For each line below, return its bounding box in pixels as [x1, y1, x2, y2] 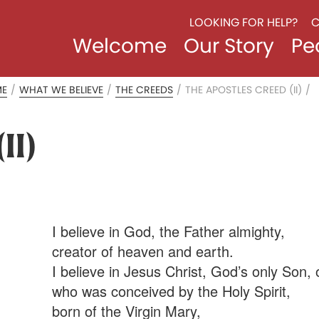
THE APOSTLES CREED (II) [185, 83, 303, 97]
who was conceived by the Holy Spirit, [51, 281, 291, 301]
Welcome [72, 32, 167, 60]
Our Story [183, 32, 274, 60]
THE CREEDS [115, 83, 174, 97]
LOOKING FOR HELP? [189, 14, 298, 31]
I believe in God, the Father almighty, [51, 221, 285, 241]
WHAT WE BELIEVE [19, 83, 104, 97]
